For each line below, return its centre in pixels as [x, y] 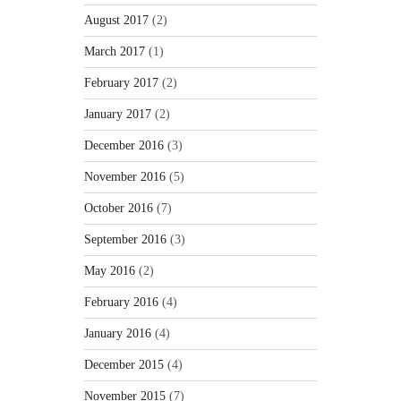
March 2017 [115, 52]
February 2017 [121, 83]
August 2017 [116, 21]
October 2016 [119, 209]
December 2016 [124, 146]
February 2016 [121, 303]
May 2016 [110, 271]
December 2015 [124, 365]
